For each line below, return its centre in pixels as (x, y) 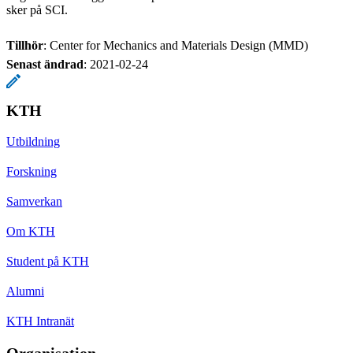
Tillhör (25, 45)
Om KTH (31, 231)
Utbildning (33, 141)
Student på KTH (48, 261)
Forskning (32, 171)
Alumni (25, 291)
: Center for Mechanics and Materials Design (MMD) (176, 45)
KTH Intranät (40, 321)
